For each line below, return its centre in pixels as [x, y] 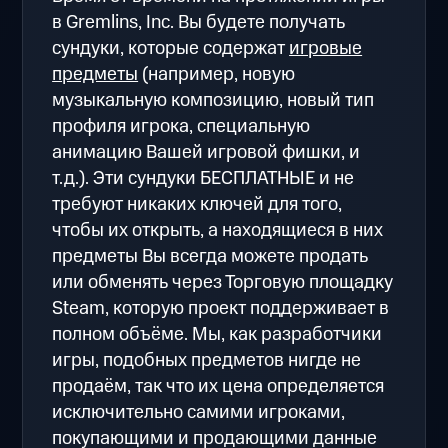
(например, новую [217, 74]
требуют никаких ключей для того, [197, 204]
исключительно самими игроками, [199, 412]
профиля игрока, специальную [181, 126]
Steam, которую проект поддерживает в [221, 308]
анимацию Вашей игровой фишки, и [206, 152]
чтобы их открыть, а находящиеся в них [218, 230]
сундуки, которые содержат [171, 48]
